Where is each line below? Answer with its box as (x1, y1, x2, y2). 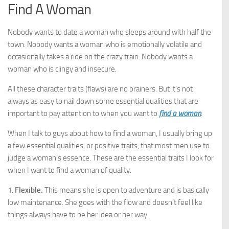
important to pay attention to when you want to (8, 109, 159, 118)
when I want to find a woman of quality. (8, 166, 131, 175)
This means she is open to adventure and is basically (43, 186, 209, 195)
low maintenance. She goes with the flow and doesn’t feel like (8, 198, 202, 207)
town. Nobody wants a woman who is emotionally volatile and (8, 40, 202, 49)
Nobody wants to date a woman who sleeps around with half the (8, 28, 211, 37)
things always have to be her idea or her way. (8, 210, 149, 219)
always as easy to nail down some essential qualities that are (8, 97, 198, 106)
